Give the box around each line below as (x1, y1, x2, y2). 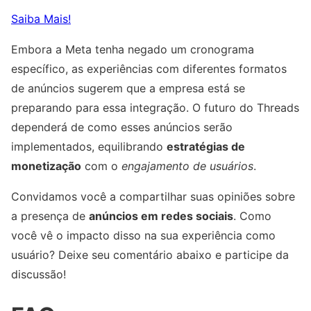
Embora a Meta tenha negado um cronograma (11, 42, 254, 57)
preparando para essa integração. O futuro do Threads (11, 101, 299, 115)
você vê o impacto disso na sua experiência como (11, 228, 276, 243)
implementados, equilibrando (11, 140, 167, 154)
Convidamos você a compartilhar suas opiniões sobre (11, 190, 295, 204)
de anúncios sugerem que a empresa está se (11, 81, 245, 96)
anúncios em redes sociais (89, 209, 233, 224)
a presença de (11, 209, 89, 224)
